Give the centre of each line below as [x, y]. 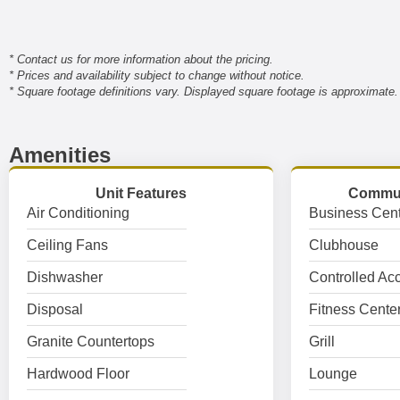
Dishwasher [65, 277]
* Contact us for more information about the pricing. [141, 59]
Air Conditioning [78, 213]
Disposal [55, 309]
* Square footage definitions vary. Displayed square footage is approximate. [204, 92]
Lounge [333, 374]
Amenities [60, 155]
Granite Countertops [91, 342]
